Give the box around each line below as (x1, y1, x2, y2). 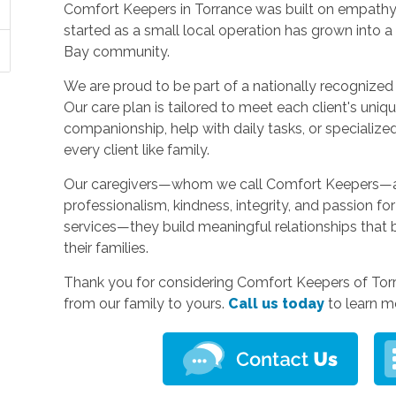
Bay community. (64, 42, 171, 60)
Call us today (228, 294, 325, 312)
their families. (64, 239, 149, 256)
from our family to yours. (64, 294, 229, 312)
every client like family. (64, 141, 210, 158)
